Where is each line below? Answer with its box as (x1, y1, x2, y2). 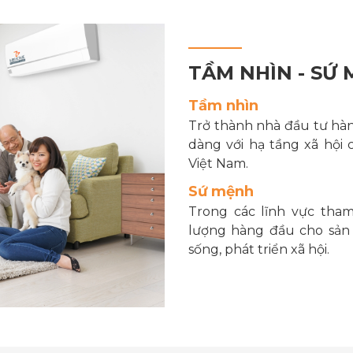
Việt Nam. (188, 155, 248, 171)
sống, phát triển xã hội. (188, 241, 329, 257)
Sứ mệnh (188, 182, 254, 200)
